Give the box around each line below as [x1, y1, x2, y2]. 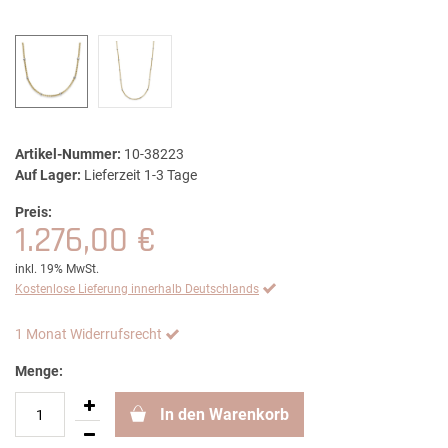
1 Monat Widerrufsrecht [15, 326, 162, 343]
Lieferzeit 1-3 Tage [84, 167, 197, 184]
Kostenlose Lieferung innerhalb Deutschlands [15, 282, 259, 297]
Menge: [15, 363, 63, 380]
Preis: [15, 204, 52, 221]
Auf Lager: [15, 167, 81, 184]
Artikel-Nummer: [15, 146, 121, 163]
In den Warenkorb [160, 405, 289, 425]
